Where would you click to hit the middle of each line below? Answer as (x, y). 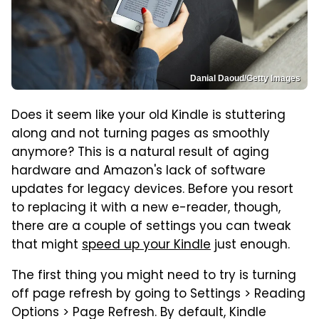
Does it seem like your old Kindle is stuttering (148, 116)
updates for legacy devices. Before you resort (152, 190)
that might (47, 245)
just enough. (250, 245)
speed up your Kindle (146, 245)
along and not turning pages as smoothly (141, 134)
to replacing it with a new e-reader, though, (146, 208)
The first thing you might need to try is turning (154, 276)
